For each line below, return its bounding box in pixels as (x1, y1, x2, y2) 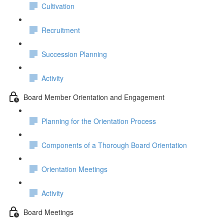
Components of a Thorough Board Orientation (41, 139, 187, 150)
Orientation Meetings (41, 163, 107, 174)
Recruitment (41, 24, 80, 35)
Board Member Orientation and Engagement (23, 91, 164, 102)
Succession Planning (41, 48, 107, 59)
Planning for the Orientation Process (41, 115, 156, 126)
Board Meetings (23, 206, 73, 217)
